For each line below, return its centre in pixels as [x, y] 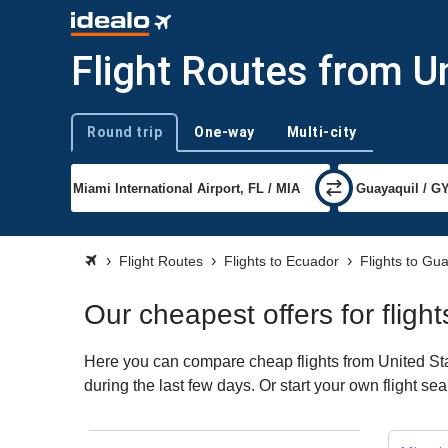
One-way [224, 131]
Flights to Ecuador [281, 261]
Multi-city [321, 131]
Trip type [95, 140]
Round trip [124, 131]
